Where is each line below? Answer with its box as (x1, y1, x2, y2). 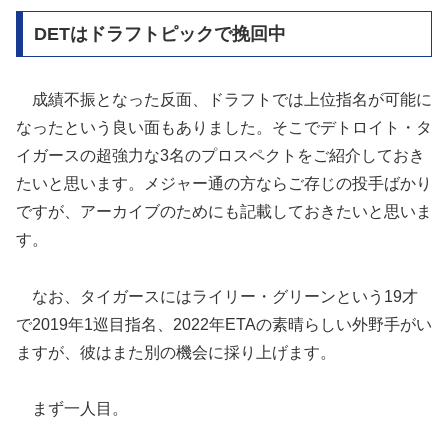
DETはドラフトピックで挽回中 (33, 23, 286, 44)
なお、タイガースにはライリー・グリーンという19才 (16, 287, 418, 305)
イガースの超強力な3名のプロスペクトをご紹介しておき (16, 146, 425, 164)
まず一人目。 (16, 400, 128, 418)
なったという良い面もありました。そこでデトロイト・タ (16, 118, 432, 136)
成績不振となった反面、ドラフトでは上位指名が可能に (16, 90, 432, 108)
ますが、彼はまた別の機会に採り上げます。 (16, 343, 336, 361)
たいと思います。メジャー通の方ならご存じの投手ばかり (16, 174, 432, 192)
